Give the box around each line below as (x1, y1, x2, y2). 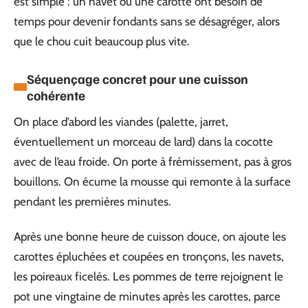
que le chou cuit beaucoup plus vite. (14, 34, 190, 48)
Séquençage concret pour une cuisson (27, 70, 248, 87)
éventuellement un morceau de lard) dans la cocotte (14, 134, 273, 148)
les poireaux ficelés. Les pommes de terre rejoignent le (14, 269, 283, 283)
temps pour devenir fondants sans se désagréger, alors (14, 14, 280, 28)
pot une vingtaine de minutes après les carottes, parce (14, 289, 280, 303)
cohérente (27, 87, 85, 103)
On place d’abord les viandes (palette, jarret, (14, 114, 228, 129)
